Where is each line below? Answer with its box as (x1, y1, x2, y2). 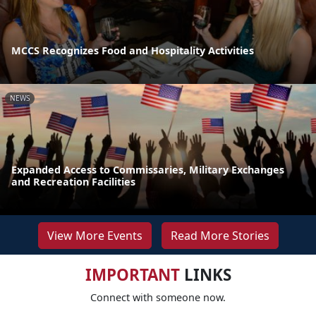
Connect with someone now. (90, 290, 226, 304)
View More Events (47, 227, 142, 243)
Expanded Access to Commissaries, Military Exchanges (11, 162, 284, 176)
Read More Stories (170, 227, 269, 243)
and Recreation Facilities (11, 174, 135, 188)
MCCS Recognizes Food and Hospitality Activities (11, 43, 254, 57)
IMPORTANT (85, 263, 180, 286)
